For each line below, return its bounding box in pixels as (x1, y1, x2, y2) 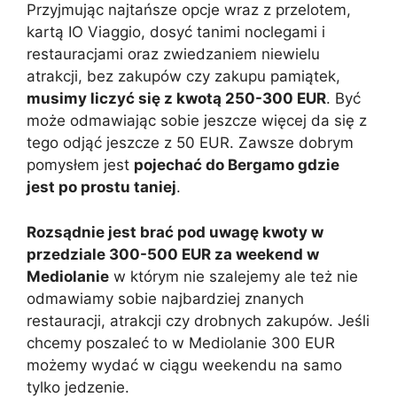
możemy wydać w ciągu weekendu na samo (27, 355, 342, 374)
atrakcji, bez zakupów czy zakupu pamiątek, (27, 67, 340, 86)
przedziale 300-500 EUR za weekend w (27, 245, 319, 263)
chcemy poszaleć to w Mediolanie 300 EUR (27, 333, 335, 352)
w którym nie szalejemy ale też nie (109, 267, 358, 285)
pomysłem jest (27, 156, 134, 175)
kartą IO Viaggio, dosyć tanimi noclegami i (27, 23, 325, 42)
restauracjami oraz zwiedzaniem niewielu (27, 45, 320, 64)
